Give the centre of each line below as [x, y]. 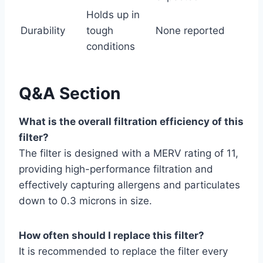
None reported [190, 31]
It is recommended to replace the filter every [123, 252]
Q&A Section [70, 94]
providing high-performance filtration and [116, 169]
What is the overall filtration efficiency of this [131, 122]
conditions [111, 47]
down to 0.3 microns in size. [85, 201]
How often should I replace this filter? [112, 236]
